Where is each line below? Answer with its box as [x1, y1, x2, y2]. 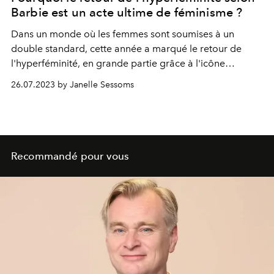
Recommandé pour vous [11, 149, 130, 162]
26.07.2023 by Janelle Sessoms [11, 79, 134, 90]
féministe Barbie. [11, 72, 86, 84]
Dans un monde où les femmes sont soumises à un [11, 28, 234, 40]
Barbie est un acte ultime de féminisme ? [11, 4, 243, 20]
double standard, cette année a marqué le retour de [11, 42, 242, 54]
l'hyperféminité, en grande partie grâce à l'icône [11, 57, 225, 69]
